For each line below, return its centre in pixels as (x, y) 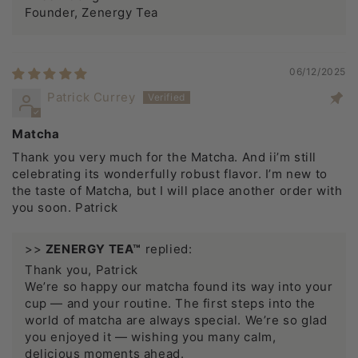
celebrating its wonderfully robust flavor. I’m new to (170, 174)
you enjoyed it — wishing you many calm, (151, 337)
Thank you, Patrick (82, 270)
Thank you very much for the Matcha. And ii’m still (165, 157)
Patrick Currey (91, 97)
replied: (167, 249)
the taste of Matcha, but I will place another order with (177, 191)
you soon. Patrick (65, 208)
